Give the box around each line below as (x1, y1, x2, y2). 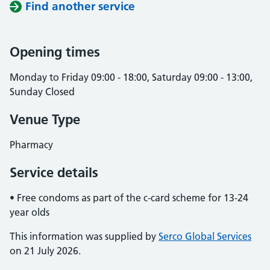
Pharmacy (10, 139, 53, 151)
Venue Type (10, 111, 80, 128)
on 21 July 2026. (10, 245, 81, 257)
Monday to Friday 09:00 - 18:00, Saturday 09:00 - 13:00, (10, 71, 253, 83)
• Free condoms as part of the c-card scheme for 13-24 (10, 192, 248, 204)
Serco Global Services (159, 230, 251, 242)
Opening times (10, 43, 100, 60)
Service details (10, 164, 98, 181)
